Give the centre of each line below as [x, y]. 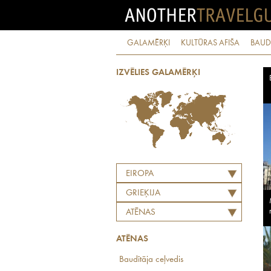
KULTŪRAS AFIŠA [210, 43]
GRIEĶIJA [143, 193]
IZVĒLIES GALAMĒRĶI [158, 73]
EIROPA [140, 174]
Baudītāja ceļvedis [151, 260]
